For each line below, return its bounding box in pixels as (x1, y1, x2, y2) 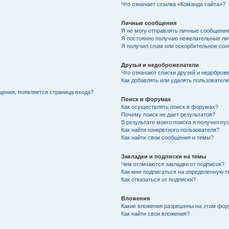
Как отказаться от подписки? (121, 176, 196, 182)
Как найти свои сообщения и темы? (121, 134, 214, 141)
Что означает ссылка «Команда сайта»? (121, 1, 225, 7)
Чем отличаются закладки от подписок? (121, 161, 224, 167)
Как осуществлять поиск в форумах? (121, 104, 218, 110)
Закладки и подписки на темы (121, 153, 206, 159)
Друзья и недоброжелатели (121, 62, 199, 68)
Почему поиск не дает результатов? (121, 111, 215, 118)
